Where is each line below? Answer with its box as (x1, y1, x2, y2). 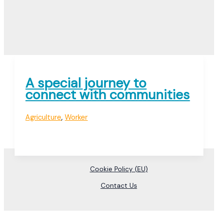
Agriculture (25, 112, 62, 122)
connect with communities (25, 86, 190, 104)
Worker (65, 112, 88, 122)
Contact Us (100, 181, 137, 190)
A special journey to (25, 74, 147, 92)
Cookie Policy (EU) (90, 164, 148, 173)
